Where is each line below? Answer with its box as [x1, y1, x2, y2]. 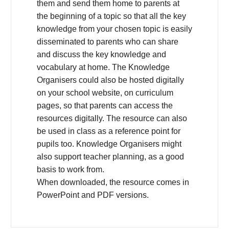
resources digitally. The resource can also [37, 114, 187, 123]
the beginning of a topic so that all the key [37, 12, 186, 21]
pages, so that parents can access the [37, 101, 173, 110]
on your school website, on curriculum [37, 88, 173, 98]
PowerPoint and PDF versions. [37, 191, 149, 200]
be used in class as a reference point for [37, 127, 180, 136]
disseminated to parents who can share [37, 37, 178, 47]
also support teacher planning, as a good [37, 152, 184, 162]
